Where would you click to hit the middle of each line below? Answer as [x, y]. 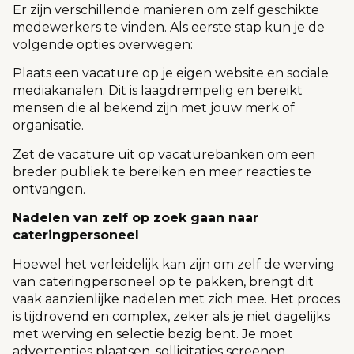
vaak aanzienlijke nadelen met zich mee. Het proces [176, 299]
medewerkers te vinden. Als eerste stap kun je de [169, 27]
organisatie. [50, 126]
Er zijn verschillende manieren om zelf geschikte [166, 9]
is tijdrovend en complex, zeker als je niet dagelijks [171, 316]
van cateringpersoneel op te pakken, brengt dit [163, 281]
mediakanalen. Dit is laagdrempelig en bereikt [158, 91]
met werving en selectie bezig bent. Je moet [153, 333]
